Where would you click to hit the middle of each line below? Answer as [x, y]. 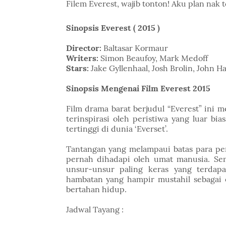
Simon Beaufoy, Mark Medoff [154, 58]
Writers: [83, 58]
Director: [84, 48]
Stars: [77, 68]
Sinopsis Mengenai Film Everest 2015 [138, 88]
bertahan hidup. [96, 189]
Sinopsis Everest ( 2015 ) [113, 28]
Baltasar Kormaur [135, 48]
